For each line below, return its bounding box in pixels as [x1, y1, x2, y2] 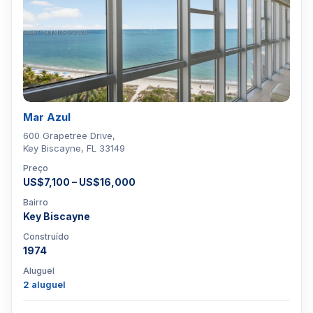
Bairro [23, 197, 48, 208]
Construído [23, 231, 69, 242]
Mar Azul [23, 110, 71, 124]
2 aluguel [23, 279, 66, 290]
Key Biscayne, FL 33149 [23, 143, 125, 154]
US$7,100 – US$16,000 [23, 176, 136, 188]
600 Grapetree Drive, [23, 130, 115, 141]
